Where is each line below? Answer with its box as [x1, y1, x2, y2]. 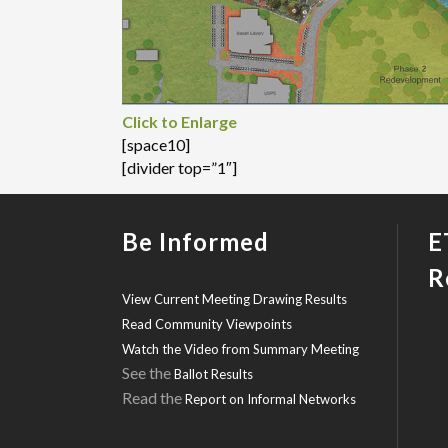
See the [122, 363, 174, 383]
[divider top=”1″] [122, 158, 237, 178]
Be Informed [122, 227, 269, 257]
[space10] [122, 135, 190, 155]
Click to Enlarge [122, 112, 237, 132]
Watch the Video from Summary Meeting [122, 341, 359, 358]
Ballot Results [174, 366, 253, 383]
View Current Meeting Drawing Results [122, 291, 347, 308]
